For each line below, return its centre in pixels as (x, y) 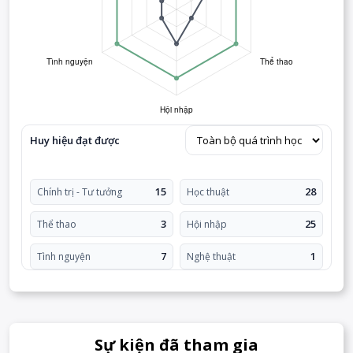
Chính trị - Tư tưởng (80, 191)
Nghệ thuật (211, 256)
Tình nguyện (64, 256)
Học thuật (208, 191)
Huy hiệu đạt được (75, 140)
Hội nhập (207, 224)
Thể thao (57, 224)
